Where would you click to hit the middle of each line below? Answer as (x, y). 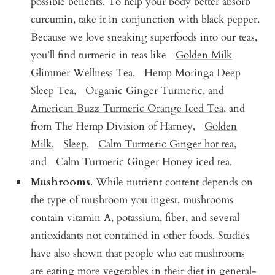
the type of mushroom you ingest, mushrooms (132, 199)
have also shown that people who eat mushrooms (138, 253)
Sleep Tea (52, 90)
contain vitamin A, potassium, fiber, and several (135, 217)
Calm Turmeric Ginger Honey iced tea (143, 161)
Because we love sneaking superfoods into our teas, (144, 37)
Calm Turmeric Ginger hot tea (166, 144)
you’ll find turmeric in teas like (103, 55)
